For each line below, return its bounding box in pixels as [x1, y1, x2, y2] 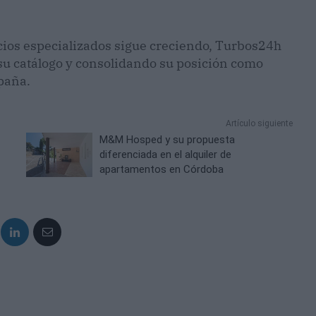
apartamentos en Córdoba [99, 163, 224, 176]
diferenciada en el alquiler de [99, 148, 232, 162]
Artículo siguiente [225, 119, 293, 129]
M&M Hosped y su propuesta [99, 133, 236, 147]
